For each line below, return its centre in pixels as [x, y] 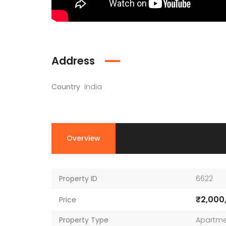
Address [73, 61]
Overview [83, 138]
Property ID [78, 179]
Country [66, 87]
